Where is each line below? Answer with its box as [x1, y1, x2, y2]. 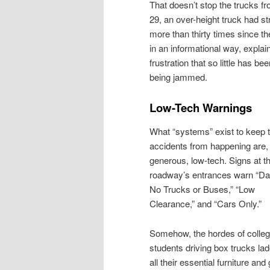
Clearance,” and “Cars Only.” [149, 197, 262, 210]
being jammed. [149, 70, 207, 83]
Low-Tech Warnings [149, 99, 252, 116]
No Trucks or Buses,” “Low [149, 183, 255, 196]
